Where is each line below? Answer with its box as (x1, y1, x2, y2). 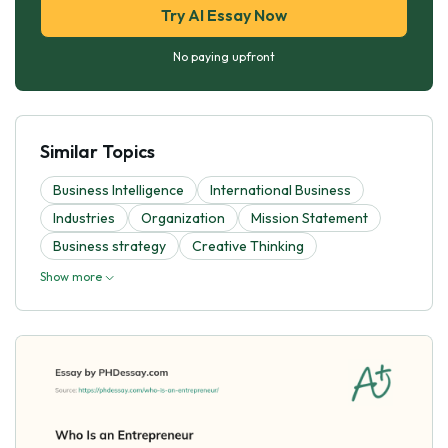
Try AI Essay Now (161, 4, 287, 25)
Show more (40, 268, 105, 284)
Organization (141, 208, 225, 227)
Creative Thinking (192, 236, 304, 255)
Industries (53, 208, 115, 227)
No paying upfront (173, 48, 275, 64)
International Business (210, 180, 351, 199)
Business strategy (53, 236, 166, 255)
